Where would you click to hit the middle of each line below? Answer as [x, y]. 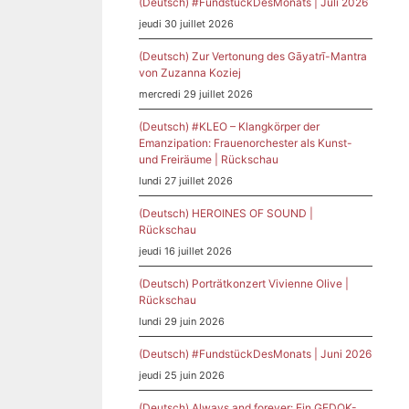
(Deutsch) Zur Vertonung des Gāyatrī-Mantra [253, 56]
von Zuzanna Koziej [190, 72]
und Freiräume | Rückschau [209, 159]
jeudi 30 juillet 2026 [186, 23]
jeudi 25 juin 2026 [182, 375]
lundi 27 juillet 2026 [186, 180]
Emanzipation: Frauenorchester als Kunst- [246, 142]
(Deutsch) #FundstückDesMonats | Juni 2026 [255, 353]
